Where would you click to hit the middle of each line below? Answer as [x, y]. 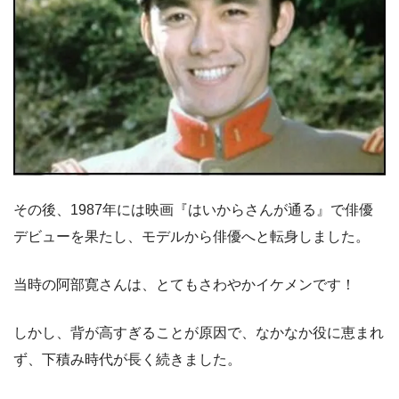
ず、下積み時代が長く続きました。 [127, 360]
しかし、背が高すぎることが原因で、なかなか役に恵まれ [199, 333]
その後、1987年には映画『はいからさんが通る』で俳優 [193, 210]
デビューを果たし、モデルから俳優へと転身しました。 [191, 237]
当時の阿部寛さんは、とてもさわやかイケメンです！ [184, 285]
